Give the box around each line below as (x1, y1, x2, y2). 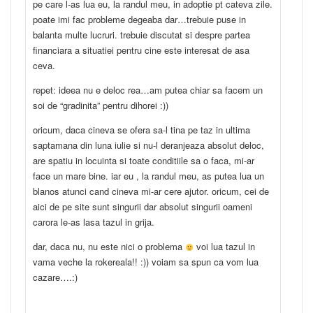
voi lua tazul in (194, 240, 256, 254)
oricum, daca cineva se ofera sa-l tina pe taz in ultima (33, 123, 250, 137)
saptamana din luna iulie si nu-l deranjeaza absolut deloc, (33, 138, 264, 152)
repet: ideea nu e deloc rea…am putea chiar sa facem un (33, 83, 263, 97)
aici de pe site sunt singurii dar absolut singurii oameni (33, 200, 252, 214)
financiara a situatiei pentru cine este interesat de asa (33, 43, 249, 57)
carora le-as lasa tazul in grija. (33, 215, 154, 229)
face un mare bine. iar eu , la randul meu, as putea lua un (33, 169, 264, 183)
